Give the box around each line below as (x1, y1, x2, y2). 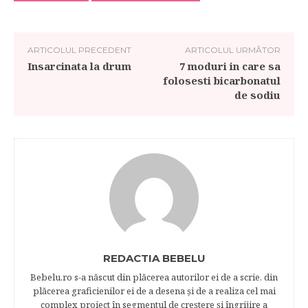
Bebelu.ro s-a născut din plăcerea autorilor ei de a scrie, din (30, 271, 278, 283)
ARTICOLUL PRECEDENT (27, 45, 131, 55)
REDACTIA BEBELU (102, 252, 206, 265)
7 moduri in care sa (179, 59, 280, 73)
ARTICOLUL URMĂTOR (184, 45, 280, 55)
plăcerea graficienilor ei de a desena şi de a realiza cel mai (32, 285, 276, 297)
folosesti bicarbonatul (162, 74, 280, 87)
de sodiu (234, 88, 280, 102)
